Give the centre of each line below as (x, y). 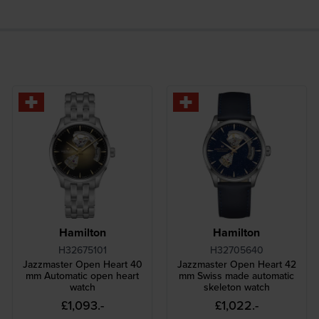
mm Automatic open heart (83, 276)
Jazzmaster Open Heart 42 (236, 265)
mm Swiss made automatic (237, 276)
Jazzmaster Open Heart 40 (82, 265)
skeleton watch (236, 287)
